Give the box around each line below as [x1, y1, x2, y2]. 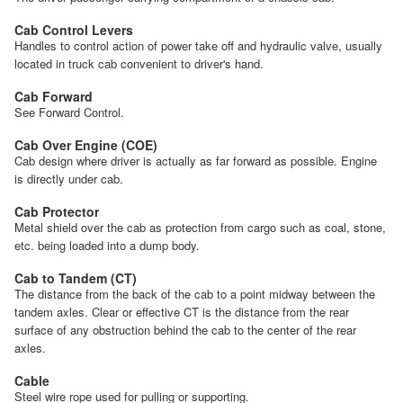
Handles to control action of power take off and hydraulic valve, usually [14, 36, 382, 54]
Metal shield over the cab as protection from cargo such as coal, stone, [14, 218, 386, 236]
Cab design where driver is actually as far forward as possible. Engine [14, 151, 377, 169]
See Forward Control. [14, 103, 124, 121]
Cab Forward [14, 86, 93, 105]
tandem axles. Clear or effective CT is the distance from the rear [14, 302, 349, 320]
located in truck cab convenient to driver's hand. [14, 54, 264, 72]
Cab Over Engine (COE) [14, 135, 157, 154]
